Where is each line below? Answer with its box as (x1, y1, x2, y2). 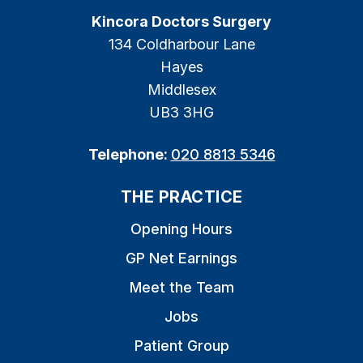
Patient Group (134, 337, 229, 354)
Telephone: (88, 146, 171, 163)
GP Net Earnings (126, 250, 237, 267)
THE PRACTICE (120, 187, 243, 207)
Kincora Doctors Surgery (92, 13, 271, 30)
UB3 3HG (149, 104, 214, 121)
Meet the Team (129, 279, 234, 296)
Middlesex (147, 81, 216, 98)
